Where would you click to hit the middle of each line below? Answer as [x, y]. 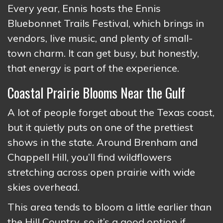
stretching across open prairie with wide [101, 172]
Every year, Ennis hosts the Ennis [84, 8]
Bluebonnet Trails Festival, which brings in [106, 23]
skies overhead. [44, 187]
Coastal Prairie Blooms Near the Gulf [96, 92]
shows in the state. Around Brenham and [103, 142]
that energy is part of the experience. [93, 68]
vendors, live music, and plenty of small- [100, 38]
